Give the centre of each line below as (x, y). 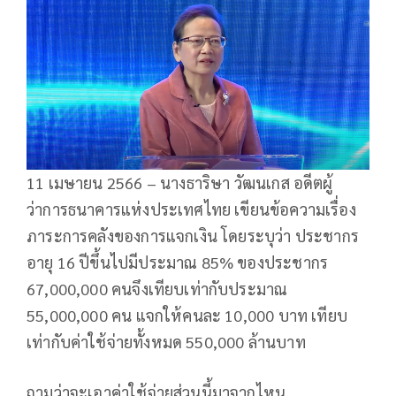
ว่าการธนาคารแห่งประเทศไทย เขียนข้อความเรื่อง (191, 209)
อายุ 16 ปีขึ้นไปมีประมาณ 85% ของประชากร (178, 263)
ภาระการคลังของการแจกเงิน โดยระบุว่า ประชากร (193, 236)
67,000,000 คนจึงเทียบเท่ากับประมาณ (157, 289)
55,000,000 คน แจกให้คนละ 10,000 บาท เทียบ (187, 316)
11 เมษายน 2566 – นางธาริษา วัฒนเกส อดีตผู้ (180, 183)
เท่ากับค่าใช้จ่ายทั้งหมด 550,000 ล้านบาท (168, 342)
